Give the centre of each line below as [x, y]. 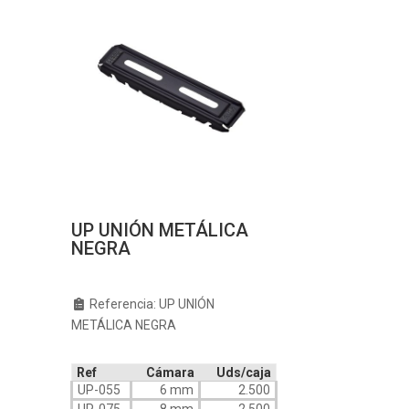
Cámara [170, 373]
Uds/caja [243, 373]
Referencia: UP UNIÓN [151, 304]
